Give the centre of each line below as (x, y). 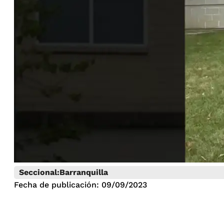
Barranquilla (84, 172)
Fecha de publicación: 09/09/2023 (80, 185)
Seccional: (39, 172)
